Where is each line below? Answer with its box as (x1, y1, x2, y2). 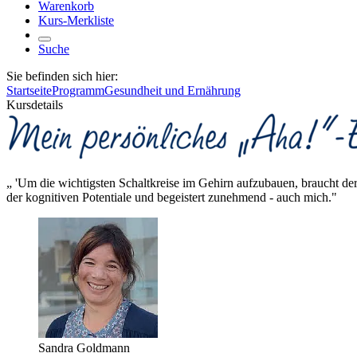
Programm (52, 84, 104, 97)
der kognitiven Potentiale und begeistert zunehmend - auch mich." (6, 190, 337, 204)
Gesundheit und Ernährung (104, 84, 241, 97)
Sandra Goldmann (38, 341, 130, 355)
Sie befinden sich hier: (6, 69, 118, 83)
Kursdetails (6, 98, 63, 112)
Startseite (6, 84, 52, 97)
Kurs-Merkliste (38, 14, 114, 27)
